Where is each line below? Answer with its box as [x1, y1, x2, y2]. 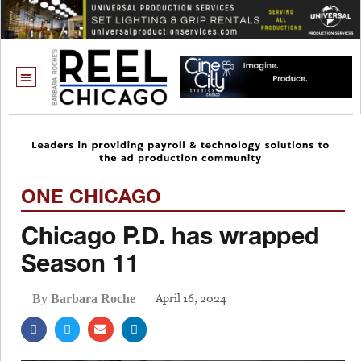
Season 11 [21, 247, 139, 277]
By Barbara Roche [32, 291, 135, 305]
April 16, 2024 [156, 291, 226, 305]
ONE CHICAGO [21, 184, 161, 207]
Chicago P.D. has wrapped [21, 220, 319, 250]
